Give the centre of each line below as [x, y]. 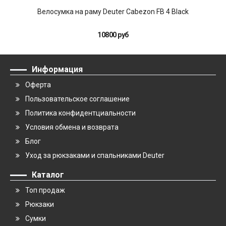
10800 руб [113, 35]
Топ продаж [45, 190]
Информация [57, 69]
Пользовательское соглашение [77, 99]
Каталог [48, 175]
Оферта [38, 85]
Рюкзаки [40, 204]
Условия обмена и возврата [72, 127]
